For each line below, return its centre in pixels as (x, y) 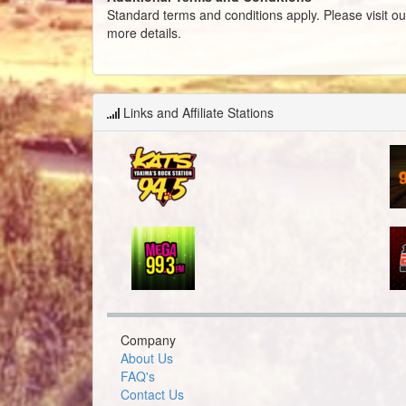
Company (148, 339)
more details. (144, 32)
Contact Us (152, 394)
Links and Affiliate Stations (197, 112)
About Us (147, 358)
